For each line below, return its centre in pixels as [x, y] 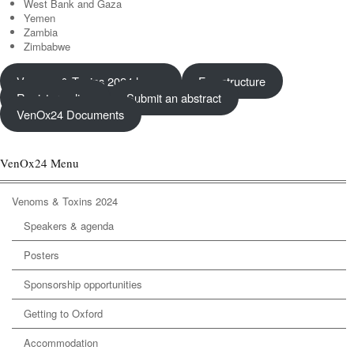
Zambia [41, 32]
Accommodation [61, 343]
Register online [55, 98]
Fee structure [232, 81]
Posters [41, 255]
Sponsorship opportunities [83, 284]
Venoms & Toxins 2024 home [91, 81]
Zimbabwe [47, 46]
